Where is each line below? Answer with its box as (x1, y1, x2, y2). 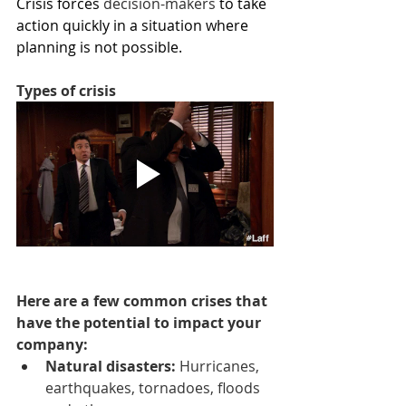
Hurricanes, (179, 355, 263, 376)
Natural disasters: (45, 355, 179, 376)
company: (16, 333, 88, 354)
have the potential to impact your (16, 312, 265, 333)
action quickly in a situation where (16, 15, 252, 35)
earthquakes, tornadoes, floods (45, 377, 264, 398)
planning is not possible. (16, 37, 182, 57)
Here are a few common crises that (16, 290, 271, 311)
